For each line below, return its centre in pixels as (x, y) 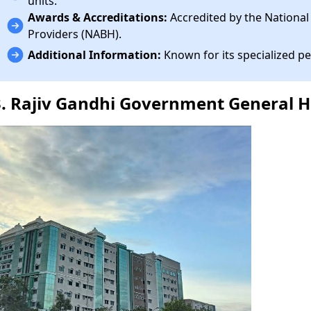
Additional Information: (95, 55)
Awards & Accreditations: (98, 18)
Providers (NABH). (75, 34)
